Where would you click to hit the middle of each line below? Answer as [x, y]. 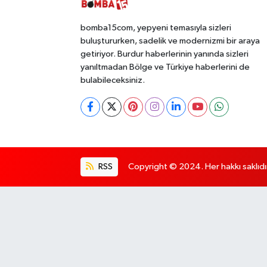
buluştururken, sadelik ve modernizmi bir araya [170, 41]
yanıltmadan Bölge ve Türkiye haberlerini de [165, 67]
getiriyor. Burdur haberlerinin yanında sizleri [164, 54]
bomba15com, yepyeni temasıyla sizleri [156, 27]
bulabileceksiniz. [112, 80]
